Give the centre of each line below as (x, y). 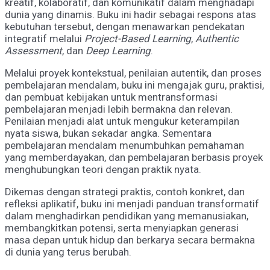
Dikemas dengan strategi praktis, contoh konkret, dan (125, 192)
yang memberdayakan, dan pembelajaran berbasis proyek (134, 158)
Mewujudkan (33, 9)
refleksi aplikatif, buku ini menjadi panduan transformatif (132, 204)
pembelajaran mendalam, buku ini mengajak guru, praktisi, (134, 85)
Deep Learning (118, 51)
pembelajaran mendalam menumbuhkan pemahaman (124, 146)
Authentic (217, 39)
